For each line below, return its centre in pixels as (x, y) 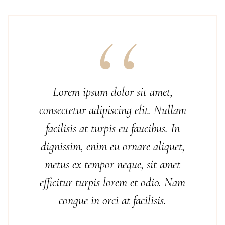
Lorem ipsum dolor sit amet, (113, 92)
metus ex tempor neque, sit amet (113, 164)
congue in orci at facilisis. (113, 201)
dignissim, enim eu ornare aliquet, (113, 146)
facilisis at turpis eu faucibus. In (113, 128)
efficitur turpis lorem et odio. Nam (113, 183)
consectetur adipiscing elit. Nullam (113, 110)
